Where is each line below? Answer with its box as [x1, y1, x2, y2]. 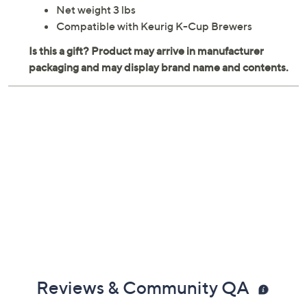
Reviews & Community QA [36, 278, 253, 299]
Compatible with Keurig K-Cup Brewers [56, 20, 252, 34]
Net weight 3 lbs [56, 3, 136, 18]
